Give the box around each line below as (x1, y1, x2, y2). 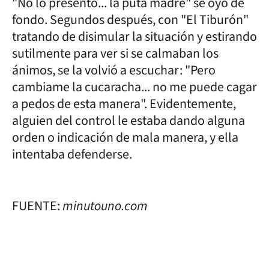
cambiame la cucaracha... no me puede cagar (12, 77, 257, 97)
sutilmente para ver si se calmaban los (12, 43, 219, 63)
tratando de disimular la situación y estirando (12, 26, 257, 46)
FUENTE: (12, 196, 62, 216)
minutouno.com (62, 196, 148, 216)
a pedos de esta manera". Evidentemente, (12, 94, 236, 113)
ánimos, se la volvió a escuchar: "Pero (12, 60, 216, 80)
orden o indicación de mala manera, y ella (12, 127, 238, 147)
